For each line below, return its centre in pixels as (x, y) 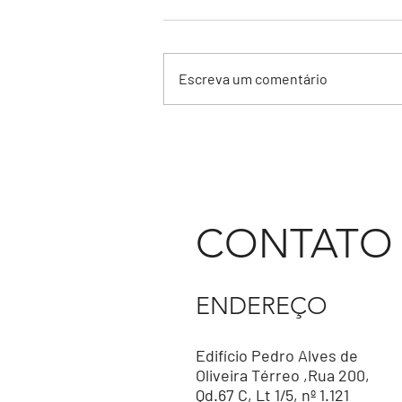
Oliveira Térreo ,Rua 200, (283, 375)
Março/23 (218, 155)
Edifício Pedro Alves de (277, 355)
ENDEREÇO (262, 306)
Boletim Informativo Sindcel (283, 135)
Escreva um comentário (253, 78)
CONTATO (294, 243)
